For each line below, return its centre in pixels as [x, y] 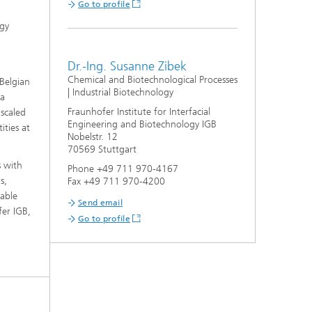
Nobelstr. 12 [93, 137]
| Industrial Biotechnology [120, 93]
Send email [100, 203]
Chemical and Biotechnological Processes [153, 80]
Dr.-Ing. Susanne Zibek [127, 67]
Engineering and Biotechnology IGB [142, 125]
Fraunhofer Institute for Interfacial [139, 112]
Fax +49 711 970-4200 [116, 182]
